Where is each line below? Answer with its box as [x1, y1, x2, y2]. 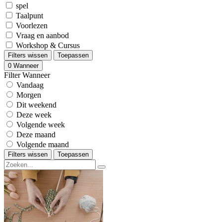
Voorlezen [16, 21, 48, 30]
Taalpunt [16, 11, 43, 20]
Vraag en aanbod [16, 31, 69, 40]
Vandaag [16, 81, 44, 89]
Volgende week [16, 120, 65, 129]
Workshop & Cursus [16, 41, 80, 50]
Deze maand [16, 130, 55, 139]
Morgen [16, 91, 41, 99]
